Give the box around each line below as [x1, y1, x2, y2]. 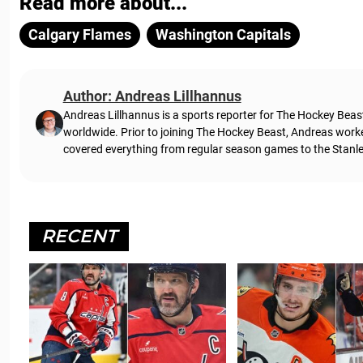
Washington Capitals [156, 26, 291, 43]
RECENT [41, 225, 117, 247]
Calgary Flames [28, 26, 131, 43]
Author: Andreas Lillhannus [62, 88, 241, 105]
